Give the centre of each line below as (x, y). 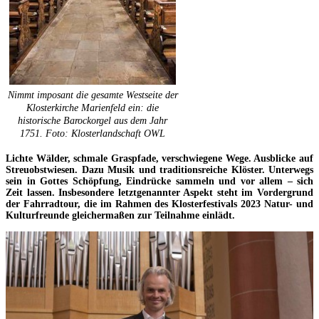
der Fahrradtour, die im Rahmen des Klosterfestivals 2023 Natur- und (159, 204)
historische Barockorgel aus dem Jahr (93, 121)
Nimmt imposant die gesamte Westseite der (93, 95)
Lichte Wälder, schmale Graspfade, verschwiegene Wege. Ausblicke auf (159, 158)
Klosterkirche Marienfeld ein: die (93, 108)
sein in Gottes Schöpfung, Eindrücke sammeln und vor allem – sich (159, 181)
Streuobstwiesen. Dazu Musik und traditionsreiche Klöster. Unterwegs (159, 169)
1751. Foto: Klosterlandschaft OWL (93, 134)
